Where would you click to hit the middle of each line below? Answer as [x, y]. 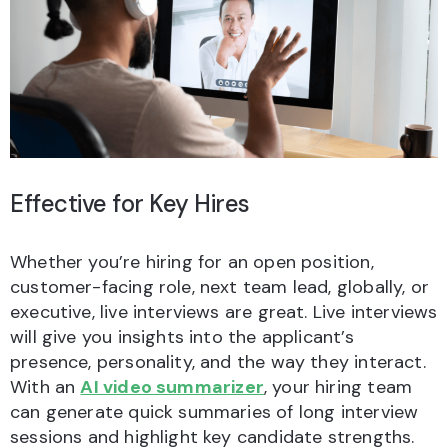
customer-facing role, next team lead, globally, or [219, 287]
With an [45, 387]
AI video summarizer [172, 387]
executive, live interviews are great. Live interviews [224, 312]
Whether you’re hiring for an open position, [192, 262]
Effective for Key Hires [130, 204]
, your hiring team [338, 387]
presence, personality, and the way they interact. [218, 362]
